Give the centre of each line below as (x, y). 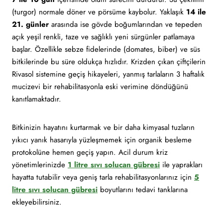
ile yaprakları (181, 165)
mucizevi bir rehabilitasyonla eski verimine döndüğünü (100, 87)
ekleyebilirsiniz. (37, 202)
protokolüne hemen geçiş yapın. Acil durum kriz (90, 152)
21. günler (30, 24)
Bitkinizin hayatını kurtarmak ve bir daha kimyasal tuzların (103, 127)
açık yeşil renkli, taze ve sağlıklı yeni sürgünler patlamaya (103, 37)
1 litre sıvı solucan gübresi (114, 165)
